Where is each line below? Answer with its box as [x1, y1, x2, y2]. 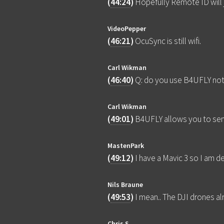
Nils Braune [107, 180, 143, 189]
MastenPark [107, 141, 144, 150]
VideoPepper [107, 24, 146, 33]
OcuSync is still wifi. [135, 35, 201, 47]
